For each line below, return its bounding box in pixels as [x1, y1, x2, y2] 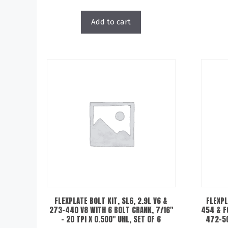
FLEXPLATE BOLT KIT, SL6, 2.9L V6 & [54, 195, 168, 207]
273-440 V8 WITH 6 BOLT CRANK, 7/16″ [49, 204, 173, 216]
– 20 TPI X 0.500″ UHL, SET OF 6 [61, 213, 161, 225]
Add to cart [91, 17, 131, 26]
